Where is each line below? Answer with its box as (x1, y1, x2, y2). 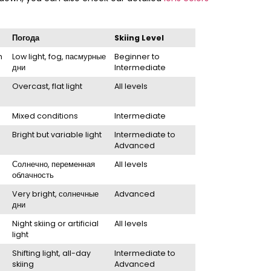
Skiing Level (114, 32, 165, 43)
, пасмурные (62, 51, 106, 62)
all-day (62, 247, 91, 258)
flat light (52, 80, 83, 91)
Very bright (12, 188, 56, 199)
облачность (12, 169, 54, 180)
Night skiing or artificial (12, 218, 99, 229)
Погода (12, 32, 40, 43)
